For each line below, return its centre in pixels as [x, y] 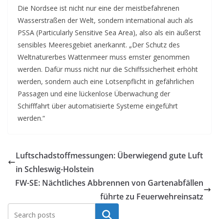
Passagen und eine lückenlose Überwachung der [94, 94]
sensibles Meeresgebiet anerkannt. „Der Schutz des [99, 45]
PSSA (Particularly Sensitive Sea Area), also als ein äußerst [109, 33]
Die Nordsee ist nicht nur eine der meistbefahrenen [99, 8]
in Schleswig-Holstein [55, 169]
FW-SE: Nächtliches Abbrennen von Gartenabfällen [109, 183]
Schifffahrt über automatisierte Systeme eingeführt [98, 106]
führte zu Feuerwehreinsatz [152, 197]
